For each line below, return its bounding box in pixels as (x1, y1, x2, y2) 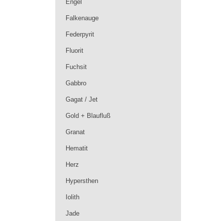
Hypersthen (66, 177, 98, 184)
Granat (66, 128, 85, 136)
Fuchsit (66, 63, 87, 71)
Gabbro (66, 79, 86, 87)
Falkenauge (66, 14, 99, 22)
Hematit (66, 145, 88, 152)
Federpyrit (66, 31, 94, 38)
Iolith (66, 193, 79, 201)
